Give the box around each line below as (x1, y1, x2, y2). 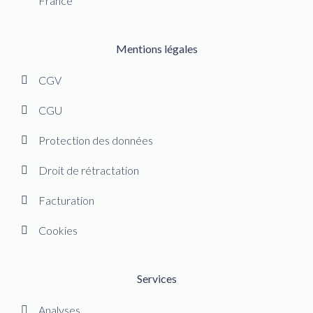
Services (136, 272, 177, 286)
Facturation (38, 194, 94, 208)
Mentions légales (115, 42, 198, 56)
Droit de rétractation (38, 163, 139, 177)
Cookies (38, 224, 78, 238)
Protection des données (38, 133, 153, 147)
